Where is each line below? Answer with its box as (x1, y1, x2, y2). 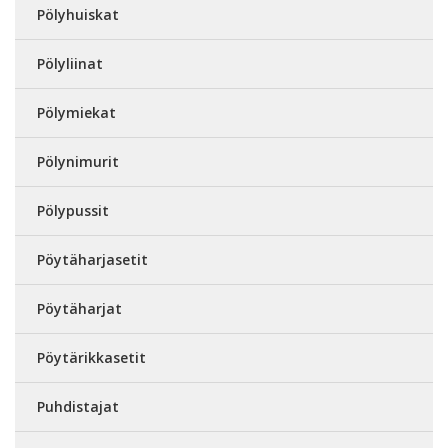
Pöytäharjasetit (37, 250, 148, 269)
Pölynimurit (37, 152, 119, 171)
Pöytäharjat (37, 299, 122, 318)
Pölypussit (37, 201, 109, 220)
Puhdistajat (37, 397, 119, 416)
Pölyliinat (37, 54, 103, 73)
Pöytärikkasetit (37, 348, 146, 367)
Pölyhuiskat (37, 5, 119, 24)
